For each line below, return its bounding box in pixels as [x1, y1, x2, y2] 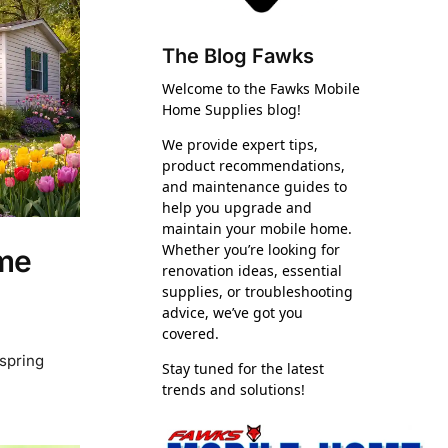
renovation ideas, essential [162, 261, 343, 281]
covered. [162, 324, 220, 344]
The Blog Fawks [162, 44, 315, 69]
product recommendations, [162, 156, 346, 176]
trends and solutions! [162, 380, 306, 400]
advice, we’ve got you [162, 303, 304, 323]
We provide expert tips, [162, 135, 319, 155]
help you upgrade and [162, 198, 313, 218]
